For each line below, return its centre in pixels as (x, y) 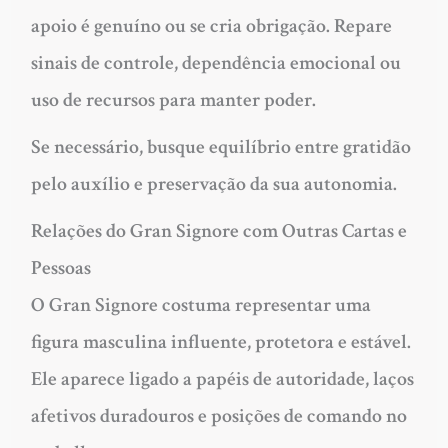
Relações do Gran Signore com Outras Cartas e (218, 230)
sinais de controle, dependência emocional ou (215, 62)
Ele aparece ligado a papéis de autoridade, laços (222, 378)
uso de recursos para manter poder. (173, 99)
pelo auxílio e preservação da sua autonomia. (213, 183)
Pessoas (60, 267)
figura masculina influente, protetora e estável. (220, 341)
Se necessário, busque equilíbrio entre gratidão (220, 146)
